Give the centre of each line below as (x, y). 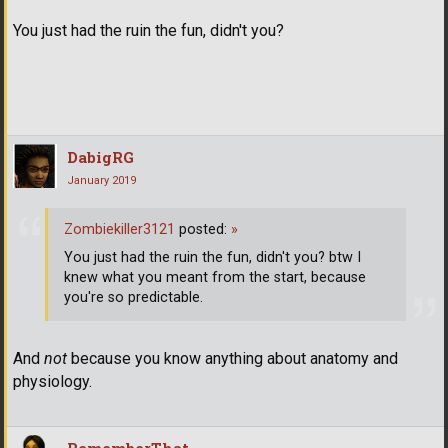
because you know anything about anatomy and (232, 358)
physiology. (52, 381)
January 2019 (101, 181)
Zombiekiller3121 (119, 229)
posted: (203, 229)
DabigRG (100, 157)
